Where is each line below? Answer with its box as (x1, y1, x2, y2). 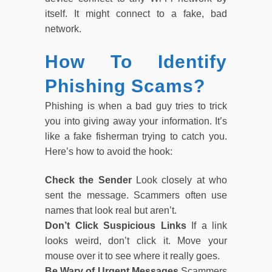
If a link (191, 220, 227, 231)
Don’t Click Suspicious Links (45, 220, 191, 231)
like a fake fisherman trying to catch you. (45, 131, 227, 141)
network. (45, 23, 81, 34)
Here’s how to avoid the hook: (45, 146, 172, 157)
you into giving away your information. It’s (45, 115, 227, 126)
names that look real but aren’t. (45, 205, 177, 216)
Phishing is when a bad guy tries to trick (45, 100, 227, 111)
